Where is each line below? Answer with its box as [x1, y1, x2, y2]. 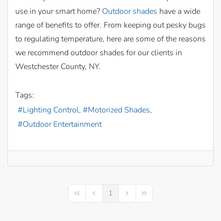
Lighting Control [23, 104, 79, 115]
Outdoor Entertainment [23, 118, 102, 130]
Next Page [122, 192, 154, 202]
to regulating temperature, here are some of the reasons [15, 34, 206, 45]
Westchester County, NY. [15, 61, 101, 73]
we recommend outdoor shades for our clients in [15, 47, 182, 59]
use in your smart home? [15, 6, 102, 17]
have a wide [157, 6, 200, 17]
